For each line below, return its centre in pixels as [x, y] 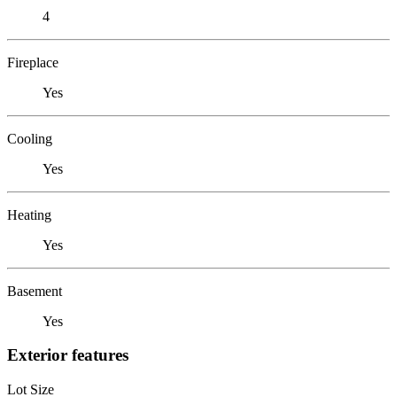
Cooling [30, 138]
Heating [29, 214]
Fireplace [33, 62]
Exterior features [68, 355]
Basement [35, 291]
